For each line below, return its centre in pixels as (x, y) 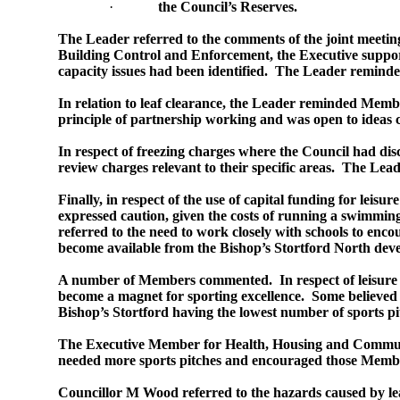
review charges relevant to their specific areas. (199, 167)
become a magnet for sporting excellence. (183, 296)
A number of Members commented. (166, 280)
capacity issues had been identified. (163, 71)
